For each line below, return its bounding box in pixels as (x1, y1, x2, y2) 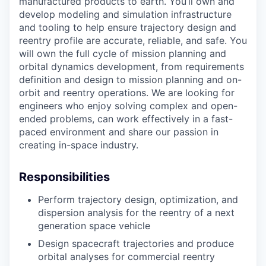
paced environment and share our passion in (19, 125, 218, 138)
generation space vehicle (38, 219, 150, 232)
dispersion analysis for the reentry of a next (38, 206, 235, 218)
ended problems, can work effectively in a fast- (19, 112, 233, 125)
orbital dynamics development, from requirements (19, 60, 244, 72)
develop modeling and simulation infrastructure (19, 8, 232, 20)
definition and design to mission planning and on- (19, 73, 242, 85)
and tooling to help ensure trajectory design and (19, 21, 236, 33)
